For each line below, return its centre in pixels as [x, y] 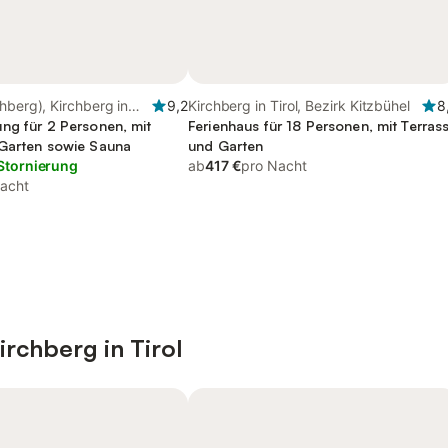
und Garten [226, 145]
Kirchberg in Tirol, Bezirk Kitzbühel [299, 105]
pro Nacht [274, 165]
